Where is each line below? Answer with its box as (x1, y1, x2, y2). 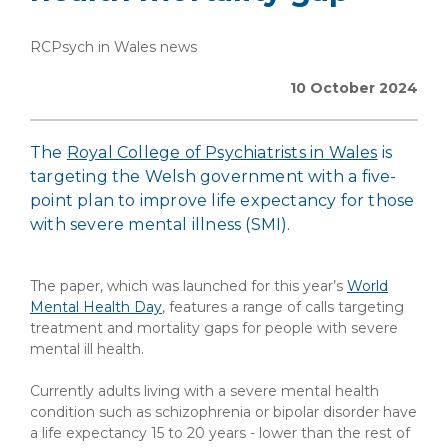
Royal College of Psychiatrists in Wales (66, 143, 378, 162)
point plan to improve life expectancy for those (30, 191, 415, 210)
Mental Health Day (30, 298, 162, 316)
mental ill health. (30, 340, 144, 358)
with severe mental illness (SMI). (30, 215, 291, 234)
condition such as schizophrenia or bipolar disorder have (30, 403, 417, 421)
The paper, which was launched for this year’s (30, 277, 347, 295)
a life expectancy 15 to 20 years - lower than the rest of (30, 424, 410, 442)
